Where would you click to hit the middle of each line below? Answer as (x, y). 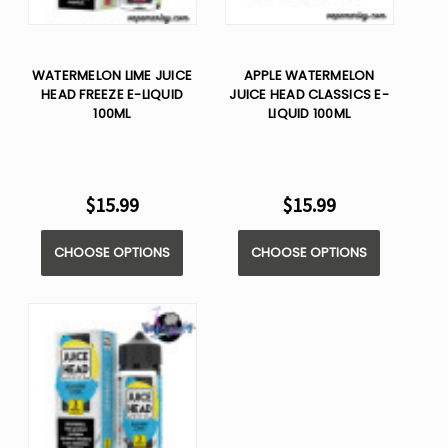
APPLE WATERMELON (309, 76)
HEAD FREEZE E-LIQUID (112, 95)
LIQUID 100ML (309, 114)
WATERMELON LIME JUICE (112, 76)
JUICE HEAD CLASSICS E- (309, 95)
